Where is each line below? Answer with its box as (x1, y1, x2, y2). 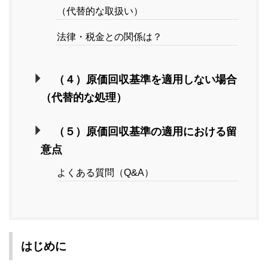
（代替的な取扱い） (57, 6, 143, 17)
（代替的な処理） (41, 92, 127, 104)
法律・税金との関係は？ (57, 32, 162, 42)
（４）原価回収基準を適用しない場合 (53, 74, 237, 86)
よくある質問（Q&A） (57, 167, 154, 178)
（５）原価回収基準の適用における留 (53, 126, 237, 138)
